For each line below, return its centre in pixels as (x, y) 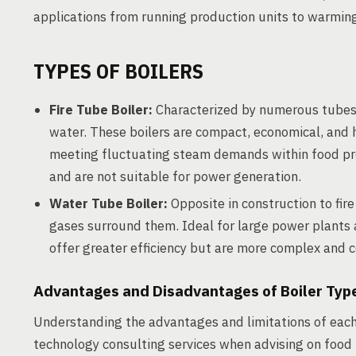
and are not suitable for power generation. (175, 176)
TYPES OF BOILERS (118, 71)
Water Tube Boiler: (108, 203)
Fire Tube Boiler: (101, 110)
